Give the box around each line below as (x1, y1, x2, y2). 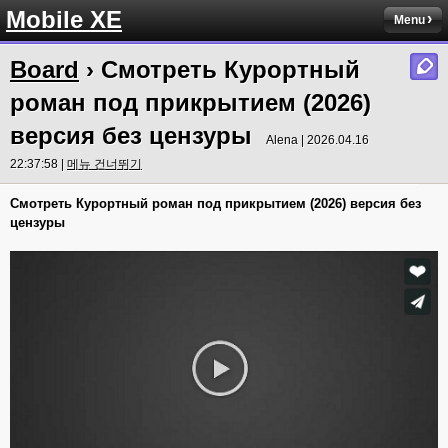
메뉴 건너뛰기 (67, 157, 142, 171)
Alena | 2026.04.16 (266, 133, 369, 147)
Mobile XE (6, 6, 122, 33)
